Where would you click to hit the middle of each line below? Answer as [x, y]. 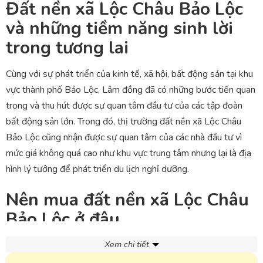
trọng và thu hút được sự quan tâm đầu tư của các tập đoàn [124, 105]
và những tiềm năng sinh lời [119, 28]
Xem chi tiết [127, 244]
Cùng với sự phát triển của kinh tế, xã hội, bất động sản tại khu [129, 74]
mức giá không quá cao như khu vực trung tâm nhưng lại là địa [129, 153]
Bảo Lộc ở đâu [63, 219]
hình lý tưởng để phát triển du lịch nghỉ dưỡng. [97, 169]
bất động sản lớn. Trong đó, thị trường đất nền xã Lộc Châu [124, 121]
